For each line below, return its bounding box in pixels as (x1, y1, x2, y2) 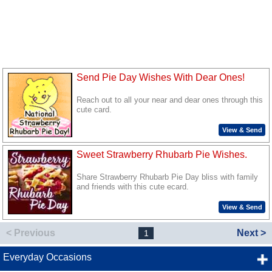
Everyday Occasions (2, 252, 92, 263)
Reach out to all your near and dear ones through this (76, 96, 263, 105)
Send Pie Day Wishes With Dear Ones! (76, 72, 245, 83)
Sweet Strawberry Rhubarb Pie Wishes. (76, 149, 248, 160)
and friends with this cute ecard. (76, 183, 189, 192)
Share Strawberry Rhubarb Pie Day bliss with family (76, 173, 259, 182)
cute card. (76, 106, 112, 115)
